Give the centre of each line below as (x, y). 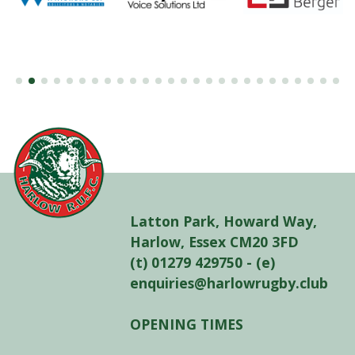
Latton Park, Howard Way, (224, 221)
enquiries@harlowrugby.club (229, 283)
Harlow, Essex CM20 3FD (215, 242)
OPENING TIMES (187, 324)
